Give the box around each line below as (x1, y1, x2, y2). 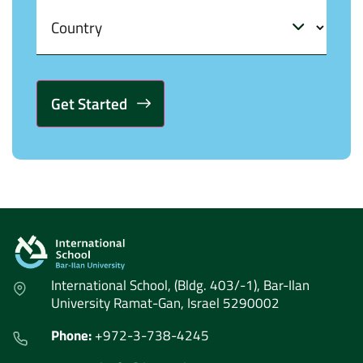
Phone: (51, 325, 95, 347)
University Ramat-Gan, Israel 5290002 (51, 293, 280, 314)
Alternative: (36, 130, 106, 147)
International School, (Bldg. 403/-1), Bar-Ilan (51, 275, 310, 297)
